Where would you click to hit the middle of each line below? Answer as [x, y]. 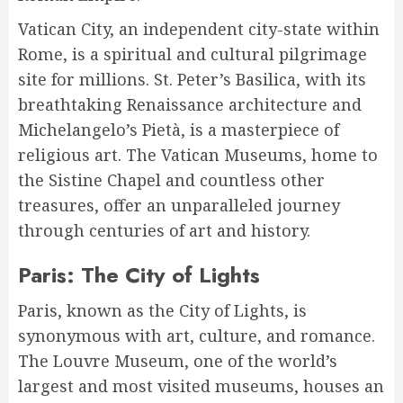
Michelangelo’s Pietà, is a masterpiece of [179, 130]
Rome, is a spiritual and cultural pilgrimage [193, 54]
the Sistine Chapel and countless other [171, 180]
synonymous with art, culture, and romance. [197, 336]
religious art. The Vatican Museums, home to [198, 155]
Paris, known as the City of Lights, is [162, 311]
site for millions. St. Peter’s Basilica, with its [192, 80]
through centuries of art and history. [164, 231]
